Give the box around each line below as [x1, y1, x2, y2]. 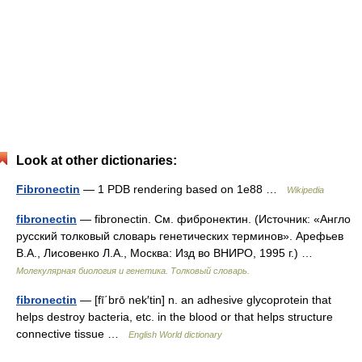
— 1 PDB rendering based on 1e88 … [80, 183, 287, 196]
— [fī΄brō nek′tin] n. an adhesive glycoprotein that [77, 293, 331, 306]
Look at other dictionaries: [16, 154, 177, 167]
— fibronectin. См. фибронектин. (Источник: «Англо [77, 213, 351, 225]
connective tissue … [16, 327, 128, 340]
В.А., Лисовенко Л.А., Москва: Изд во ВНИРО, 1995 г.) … [16, 246, 319, 259]
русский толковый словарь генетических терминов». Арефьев [16, 229, 343, 242]
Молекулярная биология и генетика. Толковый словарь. [16, 266, 250, 276]
